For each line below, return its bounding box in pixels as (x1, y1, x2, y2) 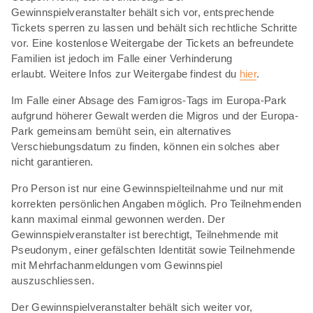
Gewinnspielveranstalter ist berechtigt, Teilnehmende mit (11, 228, 279, 240)
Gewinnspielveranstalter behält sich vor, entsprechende (11, 6, 275, 18)
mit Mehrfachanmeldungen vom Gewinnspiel (11, 259, 223, 271)
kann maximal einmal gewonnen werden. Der (11, 212, 225, 225)
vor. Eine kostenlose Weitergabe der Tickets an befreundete (11, 36, 294, 49)
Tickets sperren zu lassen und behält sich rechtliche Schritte (11, 21, 298, 34)
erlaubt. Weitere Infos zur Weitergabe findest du (11, 67, 240, 80)
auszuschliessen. (11, 274, 94, 286)
